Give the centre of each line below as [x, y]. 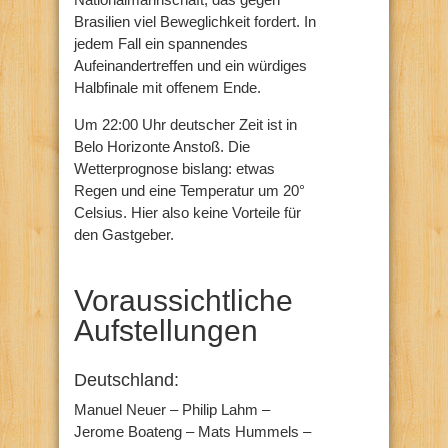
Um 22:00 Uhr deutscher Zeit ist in [185, 124]
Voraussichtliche [183, 300]
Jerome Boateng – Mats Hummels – [192, 431]
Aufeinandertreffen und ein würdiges [190, 65]
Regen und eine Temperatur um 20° [189, 190]
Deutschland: [126, 379]
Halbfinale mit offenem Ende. [167, 87]
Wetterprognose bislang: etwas [174, 168]
